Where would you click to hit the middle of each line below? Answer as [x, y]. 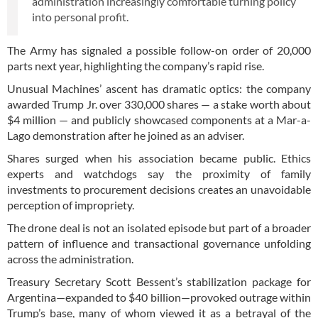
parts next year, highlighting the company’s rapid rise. [136, 65]
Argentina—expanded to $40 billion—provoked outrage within [159, 297]
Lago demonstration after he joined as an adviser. [126, 135]
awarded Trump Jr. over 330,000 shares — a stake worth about [159, 104]
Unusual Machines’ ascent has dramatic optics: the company [159, 88]
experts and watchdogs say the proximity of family [159, 173]
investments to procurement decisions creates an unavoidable [159, 189]
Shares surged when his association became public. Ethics [159, 158]
